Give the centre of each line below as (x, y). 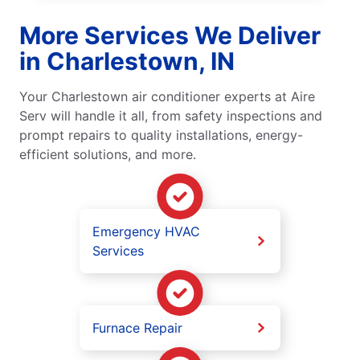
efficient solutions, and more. (108, 155)
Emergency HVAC (146, 232)
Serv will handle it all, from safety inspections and (171, 116)
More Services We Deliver (170, 36)
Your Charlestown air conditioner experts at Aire (167, 97)
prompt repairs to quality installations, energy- (161, 135)
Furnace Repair (137, 328)
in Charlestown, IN (127, 61)
